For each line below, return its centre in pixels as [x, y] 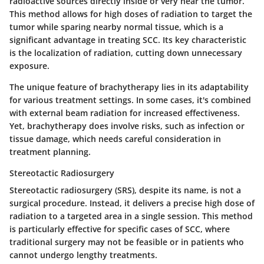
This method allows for [57, 14]
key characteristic [211, 39]
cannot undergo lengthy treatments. [83, 255]
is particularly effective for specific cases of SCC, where [120, 229]
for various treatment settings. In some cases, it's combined [130, 100]
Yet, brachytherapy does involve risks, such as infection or [127, 126]
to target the [225, 14]
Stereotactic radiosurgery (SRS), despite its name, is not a [125, 190]
